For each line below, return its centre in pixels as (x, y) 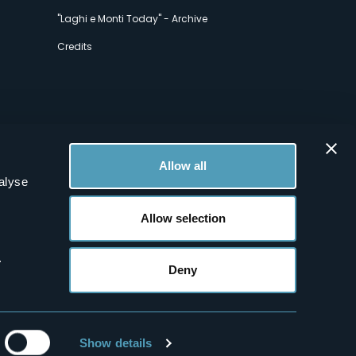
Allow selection (183, 218)
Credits (74, 46)
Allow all (183, 166)
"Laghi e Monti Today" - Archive (132, 19)
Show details (116, 343)
